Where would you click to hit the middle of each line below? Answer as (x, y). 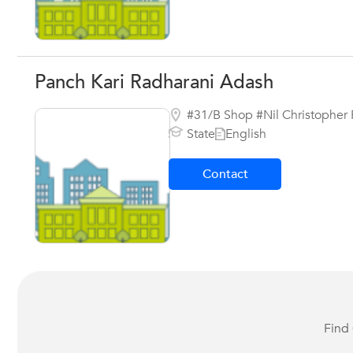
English (246, 134)
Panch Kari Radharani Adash (154, 82)
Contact (225, 174)
